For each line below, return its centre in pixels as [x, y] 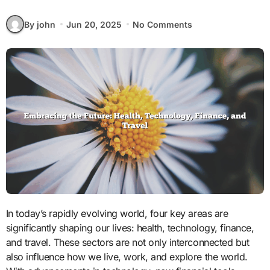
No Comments [163, 24]
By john [39, 24]
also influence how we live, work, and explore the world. [127, 256]
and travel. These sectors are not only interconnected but [127, 242]
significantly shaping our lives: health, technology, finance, [130, 228]
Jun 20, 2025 [94, 24]
